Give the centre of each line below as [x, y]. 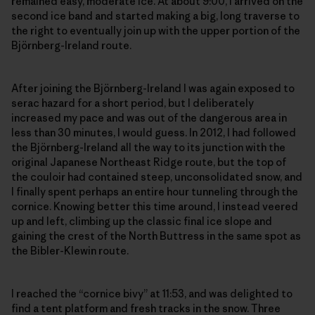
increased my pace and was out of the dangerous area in [149, 118]
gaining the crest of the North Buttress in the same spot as [156, 236]
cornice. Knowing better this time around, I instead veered [155, 207]
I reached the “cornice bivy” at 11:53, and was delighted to [152, 294]
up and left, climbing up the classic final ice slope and [142, 221]
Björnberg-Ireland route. [71, 46]
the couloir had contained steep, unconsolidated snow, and [157, 177]
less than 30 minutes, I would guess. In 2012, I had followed [154, 133]
